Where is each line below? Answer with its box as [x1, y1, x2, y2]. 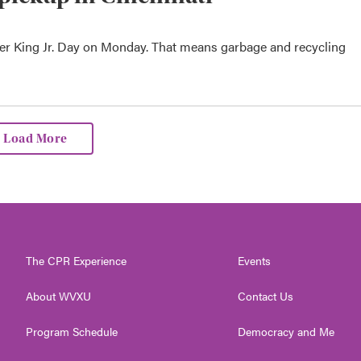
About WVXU [26, 287, 91, 304]
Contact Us [238, 287, 294, 304]
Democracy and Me [238, 322, 335, 339]
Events [238, 251, 272, 268]
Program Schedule [26, 322, 118, 339]
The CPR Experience [26, 251, 127, 268]
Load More [3, 131, 68, 146]
